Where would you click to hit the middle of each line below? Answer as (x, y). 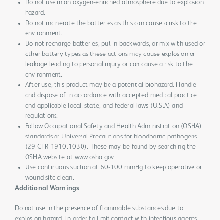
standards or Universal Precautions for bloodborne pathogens (111, 137)
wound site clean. (49, 178)
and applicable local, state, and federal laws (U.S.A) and (104, 106)
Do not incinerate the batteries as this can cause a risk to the (111, 23)
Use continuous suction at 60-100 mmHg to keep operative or (113, 168)
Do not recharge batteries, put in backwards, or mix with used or (115, 44)
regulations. (41, 116)
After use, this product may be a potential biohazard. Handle (110, 85)
